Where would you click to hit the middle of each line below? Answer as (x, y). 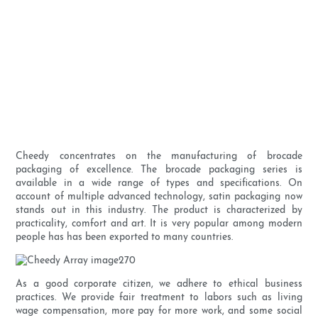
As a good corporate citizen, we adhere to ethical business (159, 285)
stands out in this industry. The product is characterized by (159, 211)
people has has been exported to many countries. (125, 238)
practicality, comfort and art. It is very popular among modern (159, 224)
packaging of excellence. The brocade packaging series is (159, 170)
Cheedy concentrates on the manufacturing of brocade (159, 157)
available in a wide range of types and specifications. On (159, 184)
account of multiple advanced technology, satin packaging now (159, 197)
